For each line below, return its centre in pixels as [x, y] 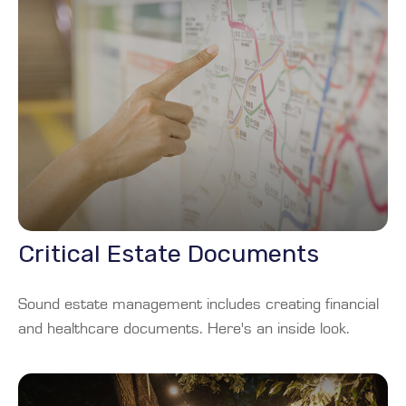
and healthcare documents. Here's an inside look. [184, 329]
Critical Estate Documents [169, 253]
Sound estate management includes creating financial [198, 304]
